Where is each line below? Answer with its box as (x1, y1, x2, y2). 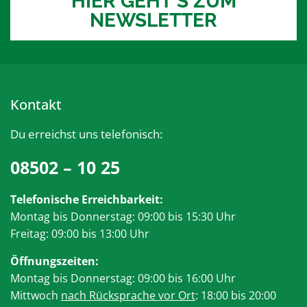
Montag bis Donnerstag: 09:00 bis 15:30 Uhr (10, 209, 236, 225)
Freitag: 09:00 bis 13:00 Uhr (10, 226, 152, 242)
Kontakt (10, 95, 62, 114)
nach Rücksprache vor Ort (61, 288, 195, 304)
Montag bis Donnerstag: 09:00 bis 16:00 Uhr (10, 271, 236, 286)
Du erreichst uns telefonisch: (10, 126, 162, 143)
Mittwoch (10, 288, 61, 304)
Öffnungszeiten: (10, 254, 99, 269)
